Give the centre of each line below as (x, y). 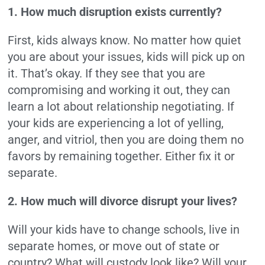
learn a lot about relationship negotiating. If (121, 107)
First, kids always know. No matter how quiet (125, 41)
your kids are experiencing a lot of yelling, (116, 123)
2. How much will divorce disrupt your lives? (123, 201)
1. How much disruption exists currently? (115, 12)
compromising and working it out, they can (119, 90)
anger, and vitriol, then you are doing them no (126, 140)
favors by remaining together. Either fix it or (122, 156)
